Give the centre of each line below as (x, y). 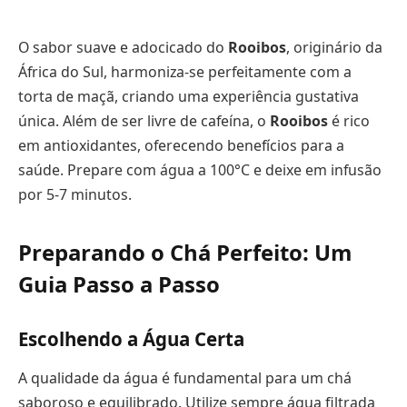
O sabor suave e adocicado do (123, 47)
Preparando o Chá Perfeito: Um (185, 252)
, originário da (334, 47)
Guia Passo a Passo (119, 284)
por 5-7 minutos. (75, 194)
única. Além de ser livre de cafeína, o (144, 120)
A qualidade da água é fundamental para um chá (185, 378)
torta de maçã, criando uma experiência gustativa (189, 96)
